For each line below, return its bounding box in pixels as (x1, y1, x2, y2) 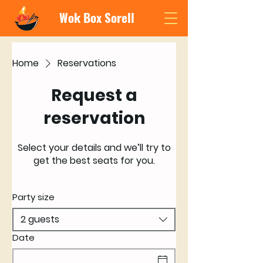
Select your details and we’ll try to (17, 141, 171, 154)
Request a (50, 84, 137, 107)
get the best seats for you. (33, 154, 155, 167)
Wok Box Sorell (59, 8, 134, 26)
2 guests (21, 213, 59, 226)
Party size (12, 191, 55, 203)
